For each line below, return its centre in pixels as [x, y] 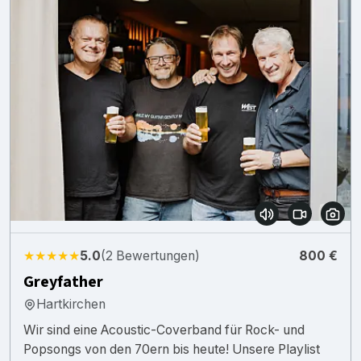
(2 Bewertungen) [150, 255]
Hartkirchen [71, 304]
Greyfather [63, 282]
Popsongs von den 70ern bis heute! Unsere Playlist [172, 349]
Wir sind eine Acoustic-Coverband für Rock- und [164, 330]
